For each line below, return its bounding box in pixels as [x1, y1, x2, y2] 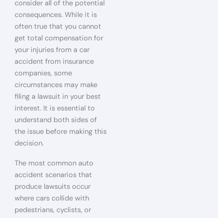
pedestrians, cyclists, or [15, 205, 91, 215]
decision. [15, 138, 44, 148]
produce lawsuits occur [15, 182, 91, 191]
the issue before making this [15, 127, 107, 136]
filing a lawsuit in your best [15, 91, 101, 101]
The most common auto [15, 159, 93, 168]
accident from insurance [15, 56, 94, 66]
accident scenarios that [15, 170, 92, 180]
